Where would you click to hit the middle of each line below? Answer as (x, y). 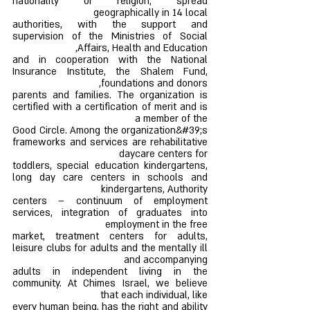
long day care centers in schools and (110, 177)
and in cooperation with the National (110, 60)
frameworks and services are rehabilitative (110, 142)
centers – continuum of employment (110, 201)
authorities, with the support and (110, 25)
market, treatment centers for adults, (110, 236)
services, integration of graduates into (110, 213)
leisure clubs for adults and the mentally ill (110, 248)
